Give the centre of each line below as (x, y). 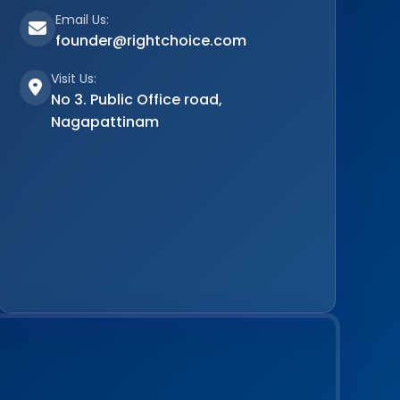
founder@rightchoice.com (151, 41)
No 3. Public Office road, (137, 100)
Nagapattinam (105, 122)
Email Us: (83, 20)
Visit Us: (74, 79)
